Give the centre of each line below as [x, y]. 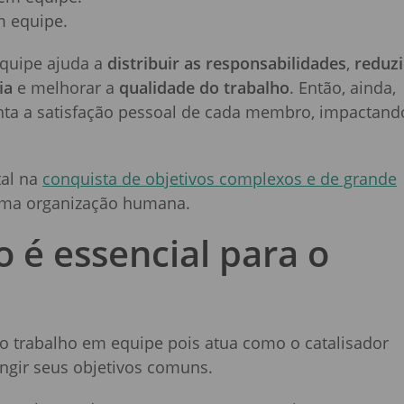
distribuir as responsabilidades [227, 64]
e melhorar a [66, 88]
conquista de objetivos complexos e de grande [220, 179]
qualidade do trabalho [204, 88]
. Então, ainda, [343, 88]
